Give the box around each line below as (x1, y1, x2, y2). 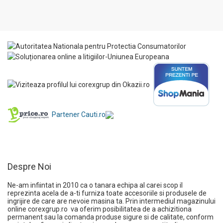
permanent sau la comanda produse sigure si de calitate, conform (7, 213, 214, 222)
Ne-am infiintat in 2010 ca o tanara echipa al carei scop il (7, 181, 183, 190)
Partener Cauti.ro (52, 110, 106, 118)
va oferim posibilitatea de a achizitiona (68, 205, 192, 214)
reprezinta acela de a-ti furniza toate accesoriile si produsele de (7, 189, 207, 198)
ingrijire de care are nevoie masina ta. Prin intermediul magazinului (7, 197, 216, 206)
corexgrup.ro (28, 205, 68, 214)
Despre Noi (7, 161, 51, 172)
